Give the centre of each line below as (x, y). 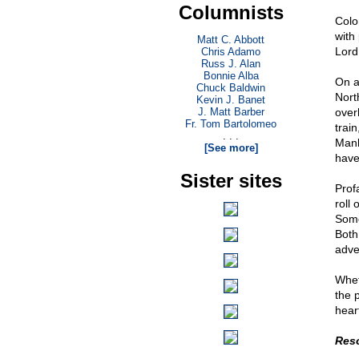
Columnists (231, 12)
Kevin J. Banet (231, 100)
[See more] (231, 148)
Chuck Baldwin (231, 88)
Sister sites (231, 181)
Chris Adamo (231, 52)
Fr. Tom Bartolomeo (231, 124)
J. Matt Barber (231, 112)
